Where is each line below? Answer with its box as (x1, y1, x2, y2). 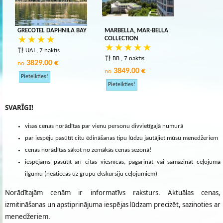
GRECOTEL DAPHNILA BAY (17, 27, 87, 34)
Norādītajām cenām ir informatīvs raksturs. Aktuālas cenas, (5, 188, 221, 197)
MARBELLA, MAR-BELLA (105, 27, 168, 34)
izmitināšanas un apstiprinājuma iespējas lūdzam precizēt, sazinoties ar (5, 200, 221, 209)
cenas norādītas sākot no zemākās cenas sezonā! (25, 146, 153, 153)
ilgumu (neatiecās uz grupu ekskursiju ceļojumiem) (25, 170, 157, 177)
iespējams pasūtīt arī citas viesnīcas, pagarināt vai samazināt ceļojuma (25, 158, 221, 165)
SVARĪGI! (5, 103, 33, 112)
